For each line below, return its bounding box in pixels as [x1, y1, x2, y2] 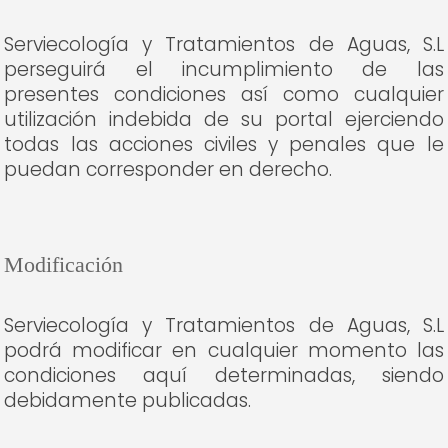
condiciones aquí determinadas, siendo [4, 362, 444, 389]
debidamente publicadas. [4, 387, 252, 414]
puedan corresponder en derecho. [4, 156, 333, 183]
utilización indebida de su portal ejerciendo [4, 106, 444, 133]
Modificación [4, 252, 124, 277]
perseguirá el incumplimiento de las [4, 56, 444, 83]
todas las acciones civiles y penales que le [4, 131, 444, 158]
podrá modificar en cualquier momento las [4, 337, 444, 364]
